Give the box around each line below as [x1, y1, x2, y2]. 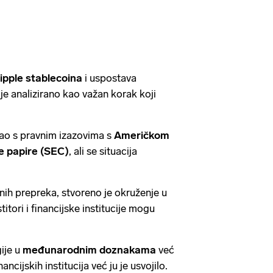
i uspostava [82, 71, 136, 84]
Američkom [114, 129, 169, 141]
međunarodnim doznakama [20, 243, 158, 256]
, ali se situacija [69, 144, 137, 157]
